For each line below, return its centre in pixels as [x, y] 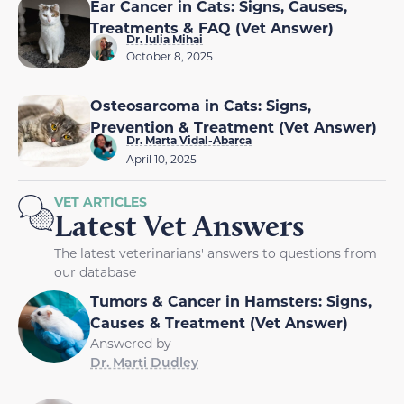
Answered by [131, 343]
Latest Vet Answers [179, 225]
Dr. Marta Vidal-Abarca [189, 139]
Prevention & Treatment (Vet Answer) [234, 126]
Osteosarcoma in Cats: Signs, [201, 105]
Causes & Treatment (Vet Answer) [219, 322]
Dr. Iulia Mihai [165, 38]
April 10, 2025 [161, 158]
